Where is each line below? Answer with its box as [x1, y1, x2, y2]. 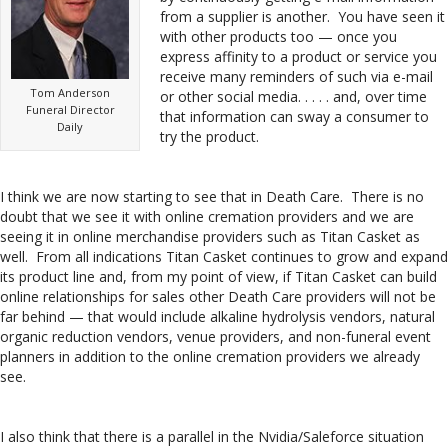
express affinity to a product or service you [160, 46, 437, 66]
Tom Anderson [30, 84, 110, 100]
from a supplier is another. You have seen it [160, 6, 445, 26]
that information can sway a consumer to [160, 106, 429, 126]
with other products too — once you [160, 26, 397, 46]
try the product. [160, 126, 259, 146]
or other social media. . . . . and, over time [160, 86, 427, 106]
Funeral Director [25, 101, 115, 117]
